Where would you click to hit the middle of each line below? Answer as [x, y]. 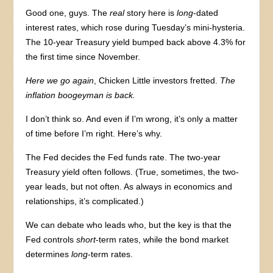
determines [49, 254]
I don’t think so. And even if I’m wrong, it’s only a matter [132, 119]
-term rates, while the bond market [162, 240]
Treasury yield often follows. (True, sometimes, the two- [133, 172]
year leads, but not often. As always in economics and [129, 187]
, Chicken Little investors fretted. [157, 81]
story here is [151, 13]
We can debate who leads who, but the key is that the [129, 225]
